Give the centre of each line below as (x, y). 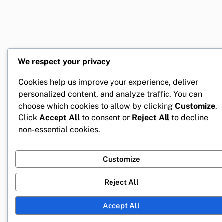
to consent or (106, 117)
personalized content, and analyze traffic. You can (110, 94)
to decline (189, 117)
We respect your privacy (64, 62)
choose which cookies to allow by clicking (97, 106)
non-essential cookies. (59, 129)
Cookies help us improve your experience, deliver (108, 82)
